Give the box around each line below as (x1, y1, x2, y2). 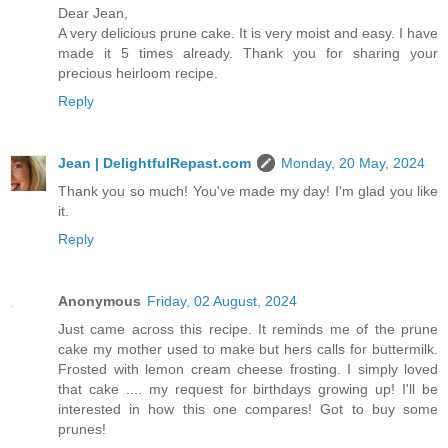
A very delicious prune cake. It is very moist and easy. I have (58, 24, 438, 41)
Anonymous (58, 292, 141, 309)
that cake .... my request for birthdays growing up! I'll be (58, 380, 438, 397)
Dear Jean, (58, 4, 128, 21)
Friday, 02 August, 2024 (147, 292, 297, 309)
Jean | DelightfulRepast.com (58, 154, 251, 171)
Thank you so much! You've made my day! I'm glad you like (58, 182, 438, 199)
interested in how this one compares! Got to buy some (58, 400, 438, 417)
